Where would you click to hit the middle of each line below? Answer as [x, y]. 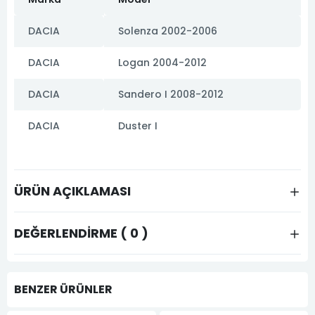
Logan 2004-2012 [162, 62]
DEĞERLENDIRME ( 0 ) [81, 233]
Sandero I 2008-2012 [171, 94]
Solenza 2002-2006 [168, 31]
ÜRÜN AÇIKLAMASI [72, 191]
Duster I [138, 126]
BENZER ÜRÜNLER [63, 290]
